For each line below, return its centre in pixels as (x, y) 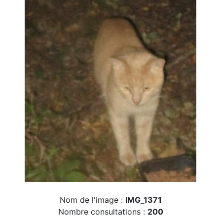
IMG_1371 (143, 200)
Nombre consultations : (103, 212)
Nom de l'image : (92, 200)
